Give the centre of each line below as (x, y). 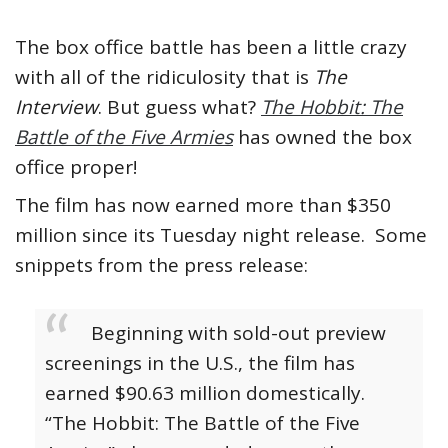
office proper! (76, 167)
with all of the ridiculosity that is (164, 77)
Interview (56, 107)
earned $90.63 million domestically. (207, 393)
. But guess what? (179, 107)
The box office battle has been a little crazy (211, 47)
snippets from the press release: (161, 265)
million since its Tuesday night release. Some (221, 235)
